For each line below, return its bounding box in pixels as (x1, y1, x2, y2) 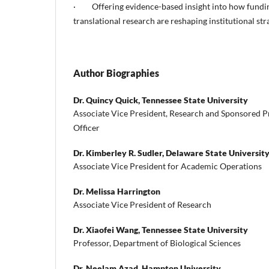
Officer (73, 122, 100, 133)
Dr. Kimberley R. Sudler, (73, 148, 166, 159)
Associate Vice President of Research (73, 199, 211, 210)
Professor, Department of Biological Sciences (73, 238, 241, 249)
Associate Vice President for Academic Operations (73, 161, 262, 172)
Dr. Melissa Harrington (73, 186, 160, 197)
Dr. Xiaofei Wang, (73, 225, 142, 235)
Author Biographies (73, 67, 159, 79)
